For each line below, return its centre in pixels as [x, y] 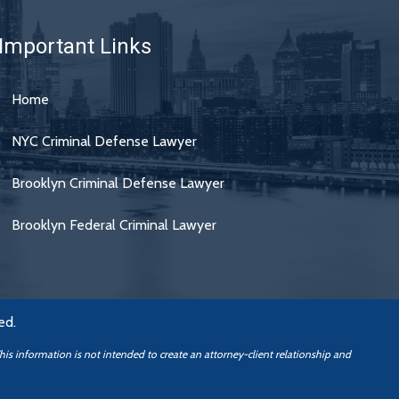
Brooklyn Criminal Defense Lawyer [118, 183]
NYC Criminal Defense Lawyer [104, 141]
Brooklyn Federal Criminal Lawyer [114, 225]
